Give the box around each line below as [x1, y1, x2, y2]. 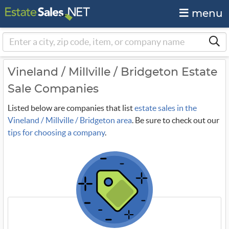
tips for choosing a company [8, 128, 105, 137]
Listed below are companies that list [8, 103, 134, 112]
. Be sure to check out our [132, 116, 219, 125]
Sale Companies [8, 83, 99, 95]
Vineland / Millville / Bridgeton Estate [8, 66, 217, 78]
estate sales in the [134, 103, 197, 112]
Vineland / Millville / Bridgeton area [8, 116, 132, 125]
